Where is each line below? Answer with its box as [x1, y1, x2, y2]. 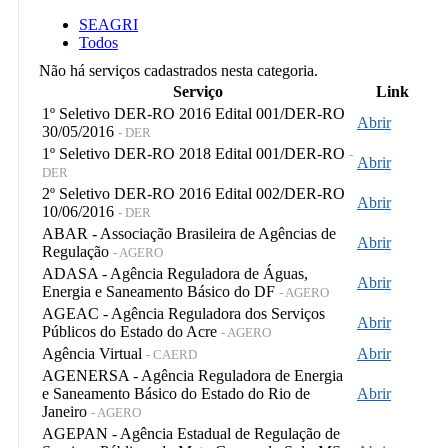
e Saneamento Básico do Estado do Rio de [42, 384, 310, 402]
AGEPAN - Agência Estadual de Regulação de [42, 424, 340, 442]
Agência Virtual [42, 344, 146, 362]
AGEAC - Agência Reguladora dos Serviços [42, 304, 325, 322]
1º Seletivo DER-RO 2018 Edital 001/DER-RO [42, 144, 349, 162]
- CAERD [146, 346, 197, 362]
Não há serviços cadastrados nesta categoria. [39, 61, 318, 79]
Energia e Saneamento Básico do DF [42, 282, 279, 300]
